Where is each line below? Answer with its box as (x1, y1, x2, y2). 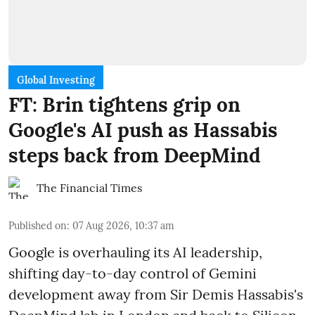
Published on (8, 219, 67, 232)
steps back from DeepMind (8, 142, 261, 168)
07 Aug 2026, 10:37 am (72, 219, 174, 232)
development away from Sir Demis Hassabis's (8, 285, 303, 303)
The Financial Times (37, 180, 142, 195)
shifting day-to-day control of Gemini (8, 264, 257, 282)
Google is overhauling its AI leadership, (8, 243, 262, 261)
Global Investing (17, 73, 95, 86)
